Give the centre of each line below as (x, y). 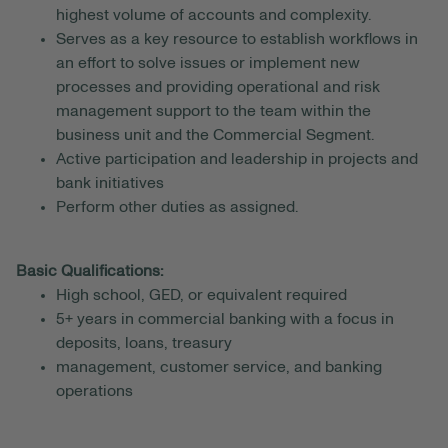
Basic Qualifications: (89, 271)
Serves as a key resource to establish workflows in (237, 39)
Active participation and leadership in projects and (237, 159)
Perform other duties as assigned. (177, 207)
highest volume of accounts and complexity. (213, 15)
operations (94, 391)
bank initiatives (110, 183)
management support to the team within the (213, 111)
